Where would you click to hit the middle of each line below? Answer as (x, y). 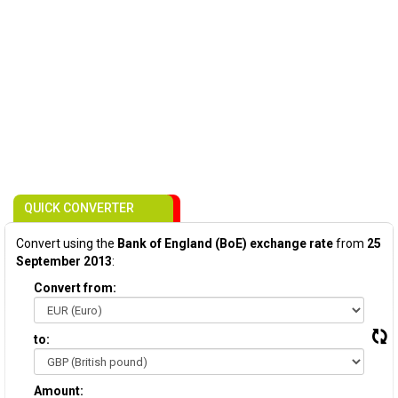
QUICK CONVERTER (79, 208)
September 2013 (64, 261)
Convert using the (67, 243)
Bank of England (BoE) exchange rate (225, 243)
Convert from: (75, 288)
